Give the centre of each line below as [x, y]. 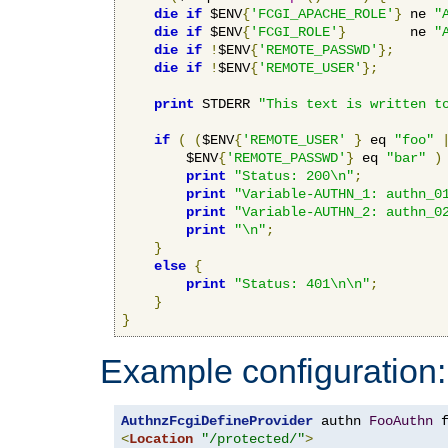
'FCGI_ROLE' [294, 31]
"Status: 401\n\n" [302, 283]
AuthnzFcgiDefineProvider [217, 420]
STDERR [226, 103]
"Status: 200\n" [294, 175]
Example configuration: [273, 370]
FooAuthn [401, 420]
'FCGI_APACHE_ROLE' [322, 13]
